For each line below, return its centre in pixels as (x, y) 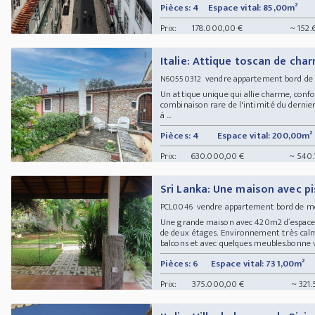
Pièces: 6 (179, 263)
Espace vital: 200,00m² (265, 135)
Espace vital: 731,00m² (258, 263)
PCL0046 (176, 206)
